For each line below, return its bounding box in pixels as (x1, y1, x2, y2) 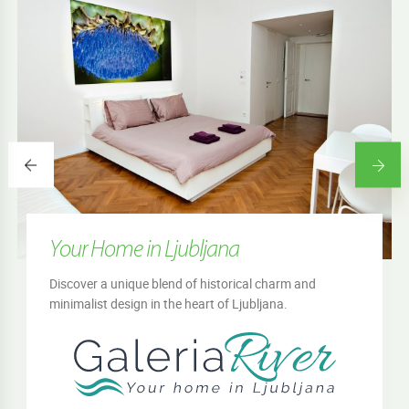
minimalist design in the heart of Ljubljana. (49, 294, 288, 312)
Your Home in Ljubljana (49, 237, 240, 263)
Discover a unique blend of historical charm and (49, 274, 317, 292)
